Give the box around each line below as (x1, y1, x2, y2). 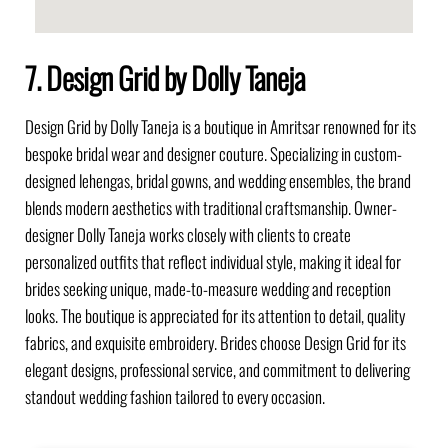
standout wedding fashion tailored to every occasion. (25, 384, 325, 410)
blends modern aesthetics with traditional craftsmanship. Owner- (25, 195, 397, 221)
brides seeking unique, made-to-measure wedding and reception (25, 276, 391, 302)
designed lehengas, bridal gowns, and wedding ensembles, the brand (25, 168, 411, 194)
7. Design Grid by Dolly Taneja (25, 55, 305, 101)
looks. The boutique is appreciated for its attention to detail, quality (25, 303, 405, 329)
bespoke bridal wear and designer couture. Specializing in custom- (25, 141, 402, 167)
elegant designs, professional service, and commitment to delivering (25, 357, 410, 383)
